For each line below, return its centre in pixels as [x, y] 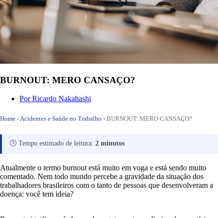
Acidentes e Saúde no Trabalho [61, 119]
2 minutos [110, 144]
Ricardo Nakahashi [62, 99]
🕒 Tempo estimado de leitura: [53, 144]
